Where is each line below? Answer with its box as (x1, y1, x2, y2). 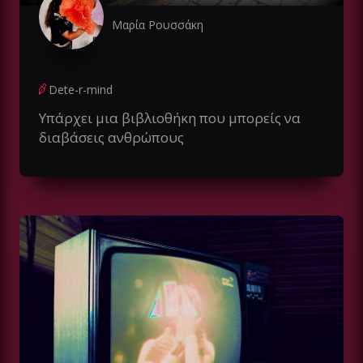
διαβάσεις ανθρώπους (39, 128, 184, 147)
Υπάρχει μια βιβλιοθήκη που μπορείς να (39, 109, 301, 128)
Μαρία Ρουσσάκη (112, 17, 203, 33)
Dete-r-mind (49, 82, 113, 98)
